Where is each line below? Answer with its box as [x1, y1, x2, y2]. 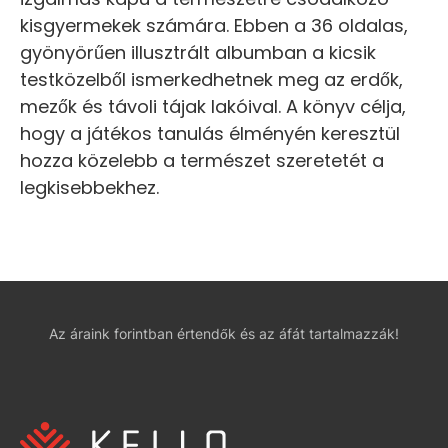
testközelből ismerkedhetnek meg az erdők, [20, 67, 403, 92]
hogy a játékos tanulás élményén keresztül [20, 121, 400, 146]
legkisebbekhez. [20, 175, 159, 200]
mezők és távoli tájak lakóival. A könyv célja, [20, 94, 406, 119]
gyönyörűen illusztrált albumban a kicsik [20, 40, 376, 65]
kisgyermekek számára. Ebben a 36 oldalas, [20, 13, 408, 38]
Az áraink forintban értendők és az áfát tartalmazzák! [49, 325, 399, 342]
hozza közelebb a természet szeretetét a [20, 148, 384, 173]
